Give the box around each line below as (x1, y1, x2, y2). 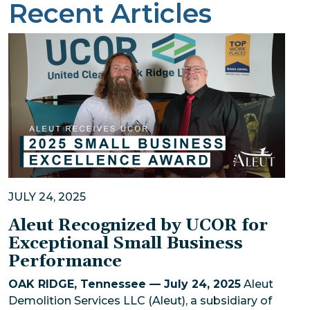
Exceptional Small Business (8, 232, 243, 254)
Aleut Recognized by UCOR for (8, 215, 268, 236)
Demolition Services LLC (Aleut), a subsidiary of (8, 293, 272, 307)
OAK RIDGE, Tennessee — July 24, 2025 (8, 277, 241, 291)
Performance (8, 250, 122, 272)
